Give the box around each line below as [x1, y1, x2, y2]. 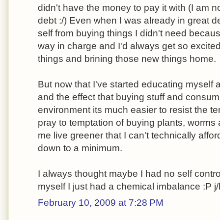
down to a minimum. [38, 143, 122, 154]
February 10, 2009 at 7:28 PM [38, 197, 164, 208]
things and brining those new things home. [38, 54, 216, 64]
